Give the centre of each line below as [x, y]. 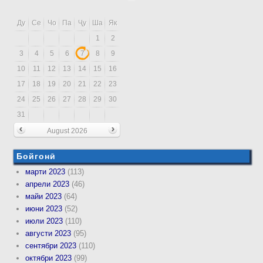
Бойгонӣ [36, 156]
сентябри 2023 [51, 245]
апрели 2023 [48, 184]
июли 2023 [44, 221]
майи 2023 [44, 196]
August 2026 [67, 131]
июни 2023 [44, 208]
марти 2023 [45, 171]
